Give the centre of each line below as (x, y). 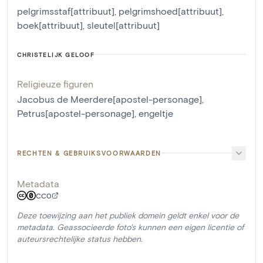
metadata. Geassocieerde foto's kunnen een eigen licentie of (130, 227)
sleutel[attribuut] (123, 25)
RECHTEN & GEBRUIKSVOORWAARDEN (89, 153)
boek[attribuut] (50, 25)
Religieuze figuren (55, 83)
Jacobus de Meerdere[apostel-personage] (109, 99)
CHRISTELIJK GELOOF (56, 54)
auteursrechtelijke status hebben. (80, 238)
